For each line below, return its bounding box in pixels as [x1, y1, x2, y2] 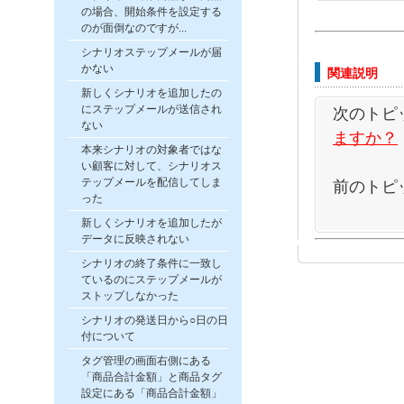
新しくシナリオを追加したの [81, 87, 222, 99]
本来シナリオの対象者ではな [81, 143, 222, 156]
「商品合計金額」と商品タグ [81, 371, 222, 383]
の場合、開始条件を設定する [81, 5, 222, 18]
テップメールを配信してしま [81, 176, 222, 188]
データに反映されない [81, 233, 189, 245]
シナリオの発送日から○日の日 [81, 314, 228, 326]
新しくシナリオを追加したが [81, 216, 222, 229]
